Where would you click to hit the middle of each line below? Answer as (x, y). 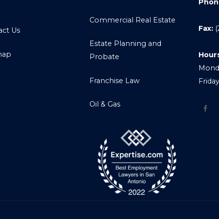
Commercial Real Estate (133, 20)
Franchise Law (115, 80)
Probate (105, 57)
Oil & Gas (105, 104)
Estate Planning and (126, 44)
